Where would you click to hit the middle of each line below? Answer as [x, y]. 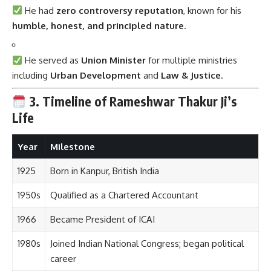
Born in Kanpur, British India [104, 171]
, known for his [213, 10]
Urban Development [96, 76]
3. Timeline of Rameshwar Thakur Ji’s [133, 102]
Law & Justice [191, 76]
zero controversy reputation [120, 10]
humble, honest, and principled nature [98, 25]
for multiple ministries [192, 60]
